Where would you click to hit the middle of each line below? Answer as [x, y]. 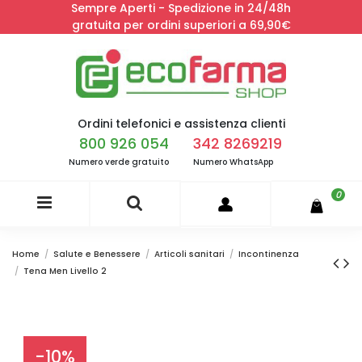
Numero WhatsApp [233, 162]
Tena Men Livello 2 [65, 271]
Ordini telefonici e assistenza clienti [181, 123]
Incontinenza [269, 255]
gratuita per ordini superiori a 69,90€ [181, 25]
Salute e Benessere [97, 255]
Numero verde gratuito [119, 162]
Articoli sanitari [190, 255]
